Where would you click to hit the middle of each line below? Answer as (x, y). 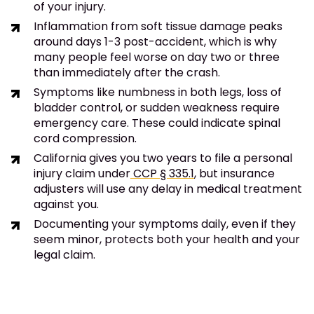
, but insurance (234, 174)
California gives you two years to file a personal (163, 158)
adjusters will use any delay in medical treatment (168, 189)
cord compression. (85, 139)
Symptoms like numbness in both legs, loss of (158, 93)
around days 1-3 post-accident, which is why (155, 42)
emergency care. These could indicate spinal (157, 123)
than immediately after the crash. (127, 73)
